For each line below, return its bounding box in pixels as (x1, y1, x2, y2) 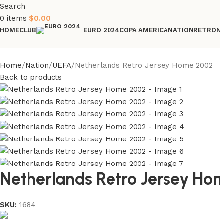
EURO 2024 (83, 27, 119, 34)
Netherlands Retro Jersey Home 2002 (75, 60, 213, 70)
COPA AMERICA (119, 26, 168, 34)
